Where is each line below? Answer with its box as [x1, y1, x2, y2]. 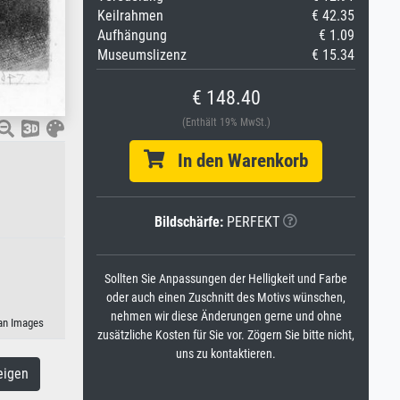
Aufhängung [97, 27, 167, 44]
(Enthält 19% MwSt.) [181, 116, 271, 129]
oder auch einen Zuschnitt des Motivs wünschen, [106, 290, 346, 305]
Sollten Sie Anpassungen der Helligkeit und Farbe [104, 271, 347, 287]
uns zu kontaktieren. [176, 346, 276, 362]
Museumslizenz [97, 46, 187, 63]
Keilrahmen [97, 7, 163, 24]
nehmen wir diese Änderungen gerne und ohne [110, 309, 342, 324]
